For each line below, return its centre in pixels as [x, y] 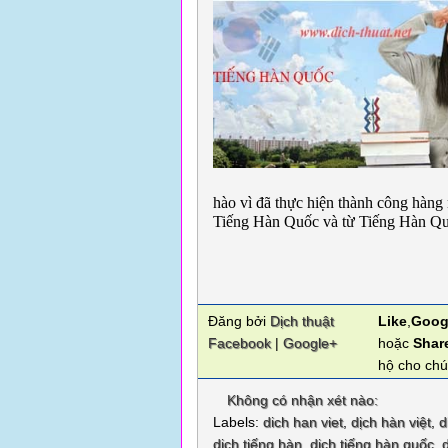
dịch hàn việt [391, 422]
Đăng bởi [239, 321]
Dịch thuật [302, 321]
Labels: [238, 422]
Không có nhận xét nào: [304, 400]
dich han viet [303, 422]
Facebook [239, 343]
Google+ [310, 343]
